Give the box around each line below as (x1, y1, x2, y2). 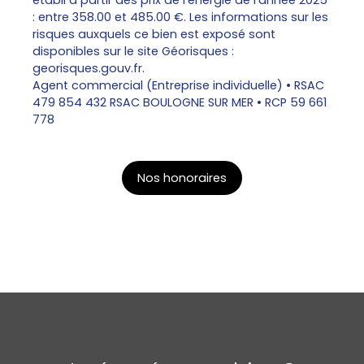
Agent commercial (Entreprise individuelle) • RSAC (32, 77, 324, 94)
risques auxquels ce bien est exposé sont (32, 26, 275, 43)
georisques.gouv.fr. (32, 60, 145, 77)
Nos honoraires (137, 169, 227, 186)
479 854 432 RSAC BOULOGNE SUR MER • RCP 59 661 (32, 94, 327, 111)
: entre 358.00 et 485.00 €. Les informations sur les (32, 9, 328, 26)
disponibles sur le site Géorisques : (32, 43, 234, 60)
